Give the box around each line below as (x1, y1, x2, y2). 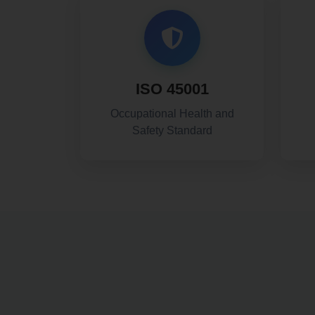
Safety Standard (131, 124, 212, 136)
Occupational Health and (110, 108, 234, 120)
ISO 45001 (135, 80, 209, 98)
